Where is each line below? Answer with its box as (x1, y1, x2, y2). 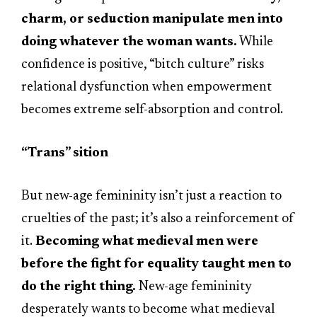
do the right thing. (21, 280, 136, 294)
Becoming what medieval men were (35, 235, 258, 249)
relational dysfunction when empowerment (21, 80, 272, 94)
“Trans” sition (21, 146, 108, 160)
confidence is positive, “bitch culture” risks (21, 57, 264, 71)
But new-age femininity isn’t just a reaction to (21, 190, 282, 204)
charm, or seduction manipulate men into (21, 12, 283, 26)
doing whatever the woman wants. (21, 35, 237, 49)
